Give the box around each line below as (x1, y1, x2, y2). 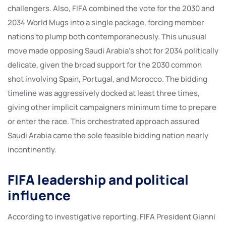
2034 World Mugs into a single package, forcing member (8, 17, 204, 28)
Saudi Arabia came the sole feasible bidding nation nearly (8, 130, 208, 141)
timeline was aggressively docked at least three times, (8, 87, 200, 98)
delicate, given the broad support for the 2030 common (8, 59, 202, 70)
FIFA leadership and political (8, 170, 189, 189)
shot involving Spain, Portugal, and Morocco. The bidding (8, 73, 207, 84)
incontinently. (8, 144, 58, 155)
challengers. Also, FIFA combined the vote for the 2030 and (8, 3, 214, 14)
